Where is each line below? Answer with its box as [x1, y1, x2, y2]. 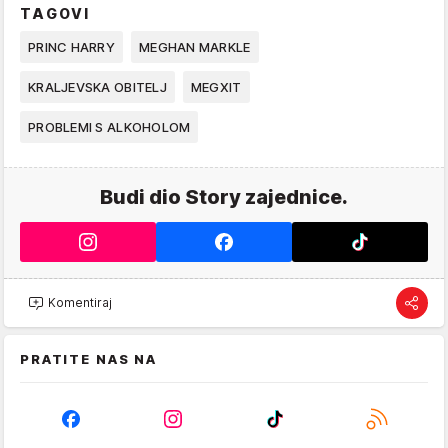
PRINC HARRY [28, 38, 115, 55]
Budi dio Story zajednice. [100, 184, 348, 209]
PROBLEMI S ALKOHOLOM [28, 118, 191, 135]
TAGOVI [20, 4, 91, 22]
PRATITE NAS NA [20, 350, 158, 367]
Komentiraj [48, 295, 112, 311]
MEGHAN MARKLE [138, 38, 251, 55]
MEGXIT [190, 78, 242, 95]
